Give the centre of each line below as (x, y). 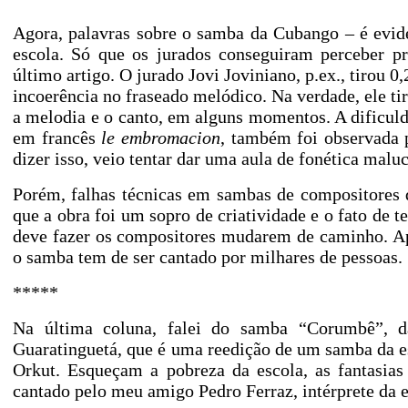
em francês (57, 138)
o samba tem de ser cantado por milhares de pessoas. (208, 257)
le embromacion (161, 138)
